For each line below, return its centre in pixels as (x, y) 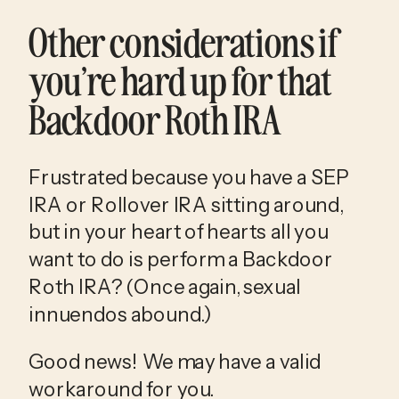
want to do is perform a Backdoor (181, 260)
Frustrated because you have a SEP (189, 177)
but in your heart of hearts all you (179, 232)
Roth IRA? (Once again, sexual (165, 286)
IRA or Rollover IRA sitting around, (186, 204)
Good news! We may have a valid (175, 361)
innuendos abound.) (120, 314)
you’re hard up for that (180, 80)
